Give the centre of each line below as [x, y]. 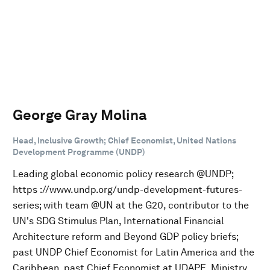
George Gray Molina [80, 115]
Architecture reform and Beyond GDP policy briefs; [125, 236]
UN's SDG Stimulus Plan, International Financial [118, 221]
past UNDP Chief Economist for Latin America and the [133, 252]
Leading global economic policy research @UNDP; [123, 174]
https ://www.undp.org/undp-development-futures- [127, 189]
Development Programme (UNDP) [79, 152]
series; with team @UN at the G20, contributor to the [131, 205]
